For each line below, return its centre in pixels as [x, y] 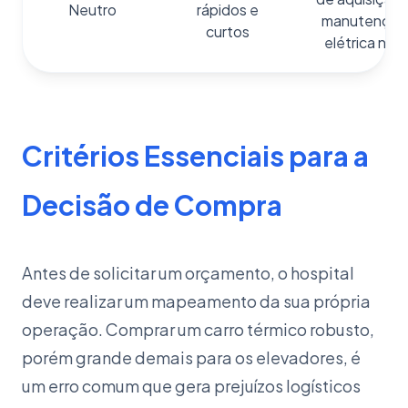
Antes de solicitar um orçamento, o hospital [188, 273]
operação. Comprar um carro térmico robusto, [198, 329]
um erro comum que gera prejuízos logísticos [191, 386]
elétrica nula [365, 42]
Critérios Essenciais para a [195, 156]
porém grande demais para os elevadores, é [191, 357]
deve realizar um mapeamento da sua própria [196, 301]
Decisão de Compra [152, 205]
